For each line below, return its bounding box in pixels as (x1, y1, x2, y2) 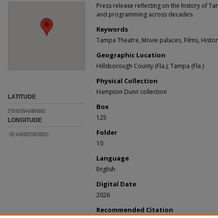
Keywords (96, 25, 128, 34)
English (96, 165, 115, 173)
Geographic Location (96, 51, 165, 59)
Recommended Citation (96, 205, 173, 214)
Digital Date (96, 180, 136, 188)
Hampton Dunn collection (96, 88, 167, 96)
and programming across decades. (96, 10, 194, 18)
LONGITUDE (8, 117, 42, 124)
